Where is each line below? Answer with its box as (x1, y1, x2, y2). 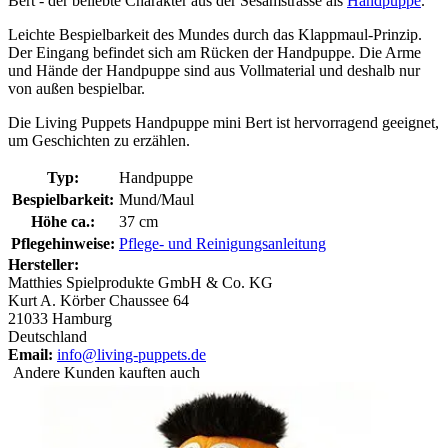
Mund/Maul (119, 191, 194, 209)
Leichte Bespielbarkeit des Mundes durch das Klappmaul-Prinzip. (8, 26, 422, 44)
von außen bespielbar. (8, 80, 145, 98)
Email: (8, 346, 53, 364)
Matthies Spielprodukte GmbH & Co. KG (8, 274, 273, 292)
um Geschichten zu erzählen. (8, 132, 190, 150)
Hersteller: (8, 256, 79, 274)
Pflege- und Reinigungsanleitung (119, 235, 326, 253)
